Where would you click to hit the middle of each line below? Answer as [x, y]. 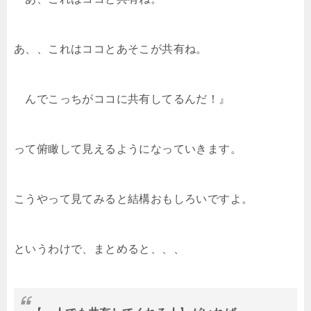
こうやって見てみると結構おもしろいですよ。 [134, 199]
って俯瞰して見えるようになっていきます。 [128, 149]
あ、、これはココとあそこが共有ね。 [111, 49]
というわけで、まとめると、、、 [99, 249]
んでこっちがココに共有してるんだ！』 [122, 99]
